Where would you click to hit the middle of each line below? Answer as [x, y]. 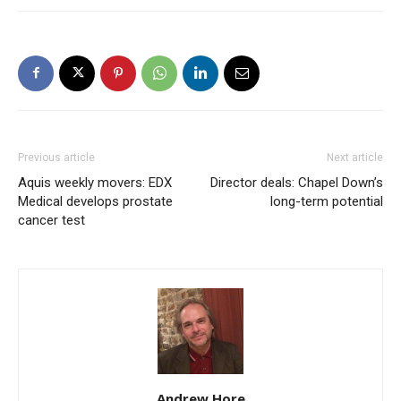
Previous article [56, 157]
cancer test [51, 220]
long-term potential [327, 201]
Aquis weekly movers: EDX [95, 182]
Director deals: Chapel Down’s [297, 182]
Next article [355, 157]
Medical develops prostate [95, 201]
